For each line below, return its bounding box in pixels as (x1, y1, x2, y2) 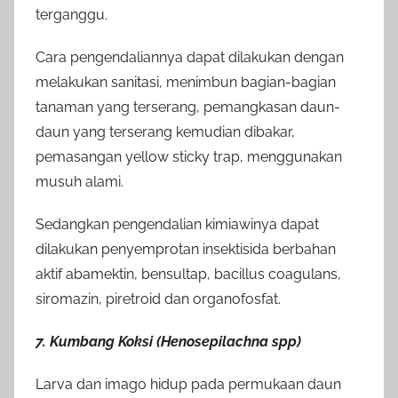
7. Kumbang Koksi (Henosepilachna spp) (36, 332, 301, 350)
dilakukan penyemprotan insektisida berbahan (36, 240, 336, 258)
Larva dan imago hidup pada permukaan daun (36, 375, 341, 393)
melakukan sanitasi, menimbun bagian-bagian (36, 73, 336, 91)
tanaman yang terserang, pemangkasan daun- (36, 98, 340, 115)
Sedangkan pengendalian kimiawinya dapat (36, 215, 319, 233)
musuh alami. (36, 172, 123, 190)
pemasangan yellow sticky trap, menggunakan (36, 147, 342, 165)
